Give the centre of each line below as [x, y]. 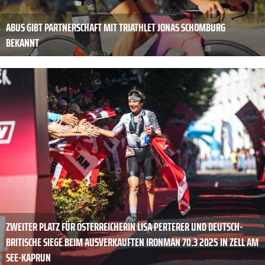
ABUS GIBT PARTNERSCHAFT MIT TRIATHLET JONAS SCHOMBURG [116, 28]
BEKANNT [22, 43]
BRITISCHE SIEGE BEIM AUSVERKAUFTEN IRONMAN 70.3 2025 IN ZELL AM [132, 242]
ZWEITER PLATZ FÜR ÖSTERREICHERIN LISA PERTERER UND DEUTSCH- [124, 227]
